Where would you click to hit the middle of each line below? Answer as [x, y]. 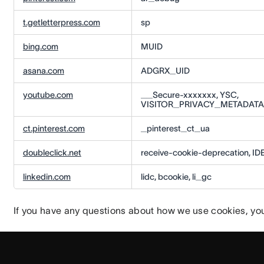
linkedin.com [47, 177]
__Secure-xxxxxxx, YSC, [189, 95]
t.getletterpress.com [61, 23]
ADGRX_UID [165, 71]
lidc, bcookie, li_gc [176, 177]
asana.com [43, 71]
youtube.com [48, 95]
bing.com [40, 47]
